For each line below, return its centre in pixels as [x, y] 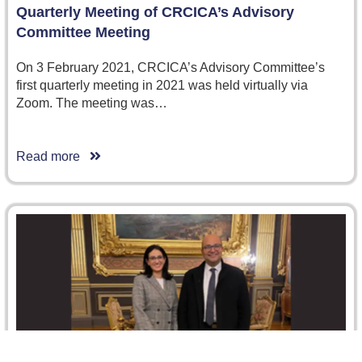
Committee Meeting [83, 33]
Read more [53, 157]
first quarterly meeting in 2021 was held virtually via [162, 86]
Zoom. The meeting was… [92, 103]
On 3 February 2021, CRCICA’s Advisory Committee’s [170, 68]
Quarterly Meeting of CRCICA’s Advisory [155, 13]
